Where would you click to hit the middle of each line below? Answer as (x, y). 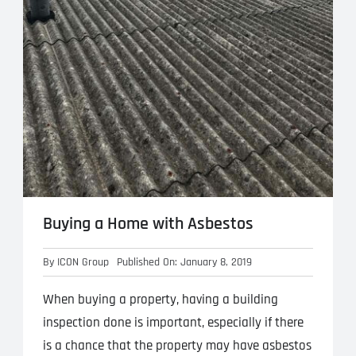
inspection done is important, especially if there (173, 322)
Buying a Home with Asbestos (148, 224)
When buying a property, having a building (160, 299)
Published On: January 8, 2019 (184, 262)
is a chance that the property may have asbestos (177, 345)
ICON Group (83, 262)
